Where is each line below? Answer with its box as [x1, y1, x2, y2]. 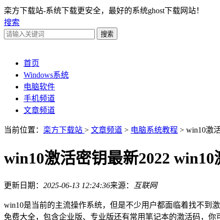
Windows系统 [24, 71, 69, 79]
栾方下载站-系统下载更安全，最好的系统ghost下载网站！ [4, 6, 204, 15]
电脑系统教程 [131, 126, 178, 134]
